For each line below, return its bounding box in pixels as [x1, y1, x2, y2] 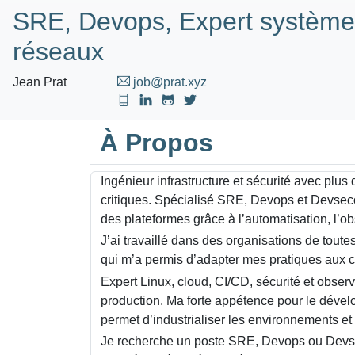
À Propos [100, 128, 213, 158]
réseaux [13, 37, 104, 66]
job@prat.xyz [129, 75, 207, 89]
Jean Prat [13, 75, 67, 89]
